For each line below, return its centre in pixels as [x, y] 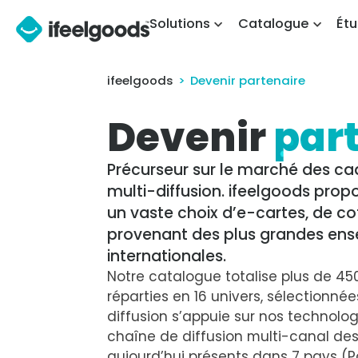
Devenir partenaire [248, 80]
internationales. [167, 256]
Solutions [179, 24]
